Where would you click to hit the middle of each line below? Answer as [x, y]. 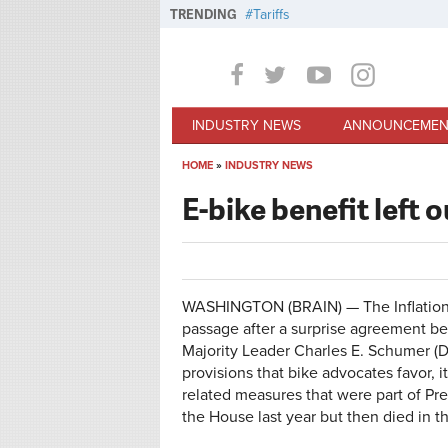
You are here [244, 187]
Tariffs [271, 14]
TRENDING [203, 14]
